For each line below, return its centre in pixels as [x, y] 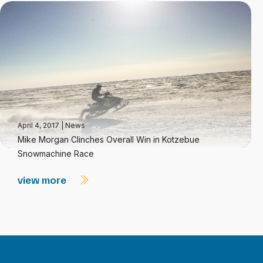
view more [43, 180]
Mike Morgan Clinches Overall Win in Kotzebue [109, 139]
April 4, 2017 [39, 125]
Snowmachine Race [56, 154]
